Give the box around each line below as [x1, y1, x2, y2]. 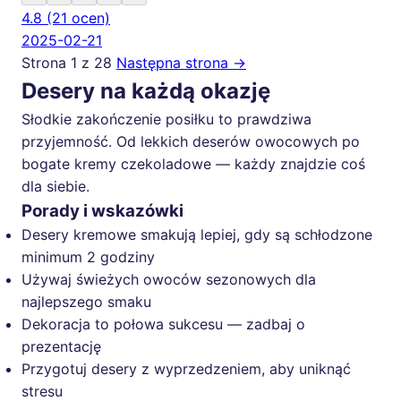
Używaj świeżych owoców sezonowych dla [21, 270, 316, 288]
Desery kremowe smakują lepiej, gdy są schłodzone [21, 226, 372, 243]
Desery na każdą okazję [21, 78, 270, 104]
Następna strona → [116, 54, 246, 72]
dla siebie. [21, 177, 90, 195]
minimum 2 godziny [21, 248, 155, 266]
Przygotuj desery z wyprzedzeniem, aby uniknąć [21, 360, 351, 378]
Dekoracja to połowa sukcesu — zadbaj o [21, 315, 305, 333]
